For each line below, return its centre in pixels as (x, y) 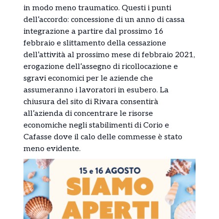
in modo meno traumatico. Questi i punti (97, 8)
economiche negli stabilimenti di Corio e (96, 125)
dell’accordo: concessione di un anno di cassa (104, 20)
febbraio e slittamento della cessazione (95, 43)
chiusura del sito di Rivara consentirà (91, 102)
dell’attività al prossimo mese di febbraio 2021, (109, 55)
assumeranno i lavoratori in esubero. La (96, 90)
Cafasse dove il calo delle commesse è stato (103, 137)
